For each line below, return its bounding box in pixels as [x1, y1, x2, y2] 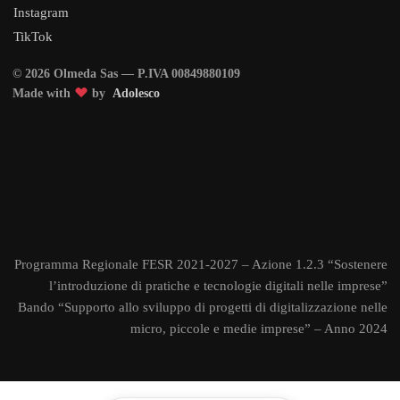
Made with [12, 87, 74, 101]
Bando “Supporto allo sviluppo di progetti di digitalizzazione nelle [18, 300, 387, 315]
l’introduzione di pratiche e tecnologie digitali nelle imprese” [49, 279, 387, 294]
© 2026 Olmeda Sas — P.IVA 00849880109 [12, 67, 240, 81]
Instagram [13, 5, 69, 21]
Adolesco [112, 87, 160, 101]
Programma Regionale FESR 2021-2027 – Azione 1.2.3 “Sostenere [14, 257, 387, 272]
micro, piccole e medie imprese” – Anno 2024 [130, 321, 387, 337]
